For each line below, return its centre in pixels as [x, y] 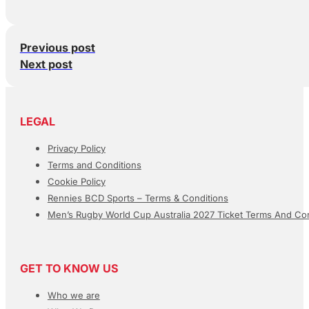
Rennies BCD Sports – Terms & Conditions [138, 198]
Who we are [73, 296]
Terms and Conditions [94, 165]
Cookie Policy [76, 182]
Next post [46, 64]
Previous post [57, 47]
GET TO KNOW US [69, 269]
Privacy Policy [76, 149]
